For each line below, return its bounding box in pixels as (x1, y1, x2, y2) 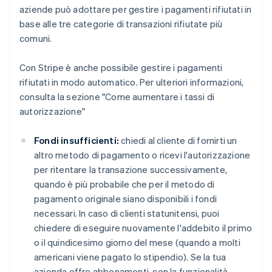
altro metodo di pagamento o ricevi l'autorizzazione (34, 148, 251, 161)
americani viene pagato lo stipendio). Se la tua (34, 250, 226, 263)
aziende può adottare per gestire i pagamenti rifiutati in (19, 2, 252, 15)
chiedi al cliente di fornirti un (119, 134, 237, 146)
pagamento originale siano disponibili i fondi (34, 192, 217, 205)
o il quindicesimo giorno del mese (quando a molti (34, 236, 240, 248)
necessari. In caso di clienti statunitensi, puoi (34, 206, 220, 219)
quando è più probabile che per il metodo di (34, 177, 215, 190)
